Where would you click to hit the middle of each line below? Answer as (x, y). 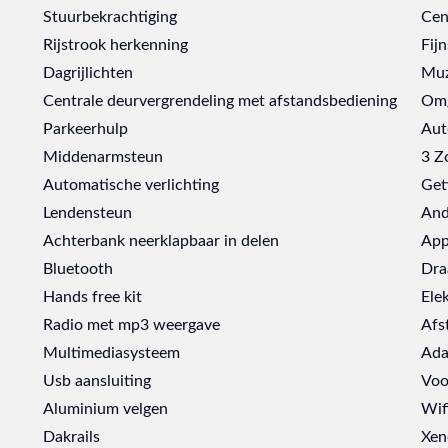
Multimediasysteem (112, 351)
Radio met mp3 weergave (132, 323)
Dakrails (72, 435)
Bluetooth (78, 267)
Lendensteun (88, 211)
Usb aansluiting (97, 379)
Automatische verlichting (131, 183)
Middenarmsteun (103, 155)
